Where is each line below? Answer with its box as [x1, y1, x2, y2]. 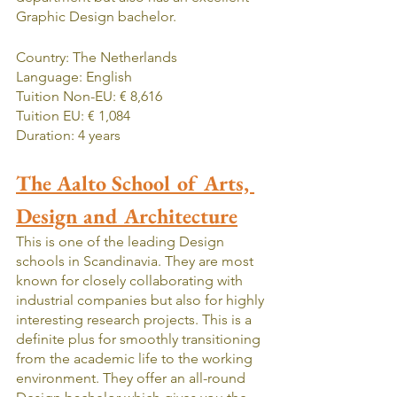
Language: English [16, 67, 132, 85]
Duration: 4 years [16, 126, 121, 144]
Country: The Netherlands [16, 48, 177, 66]
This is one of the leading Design [16, 232, 228, 250]
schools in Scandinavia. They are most [16, 252, 257, 269]
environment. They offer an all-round [16, 369, 249, 386]
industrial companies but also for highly [16, 291, 268, 308]
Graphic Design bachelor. [16, 7, 176, 25]
